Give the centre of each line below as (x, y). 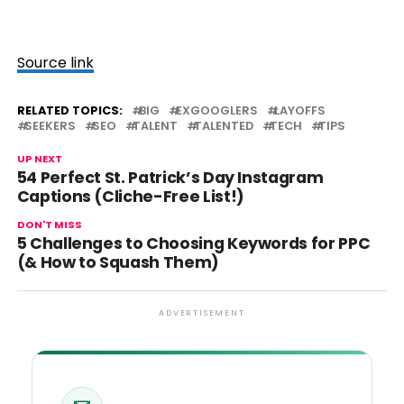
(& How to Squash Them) (118, 263)
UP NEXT (39, 159)
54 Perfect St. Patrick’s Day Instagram (170, 178)
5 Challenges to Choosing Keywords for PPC (193, 244)
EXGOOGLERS (216, 111)
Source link (55, 63)
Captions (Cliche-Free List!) (130, 197)
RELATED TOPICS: (69, 111)
